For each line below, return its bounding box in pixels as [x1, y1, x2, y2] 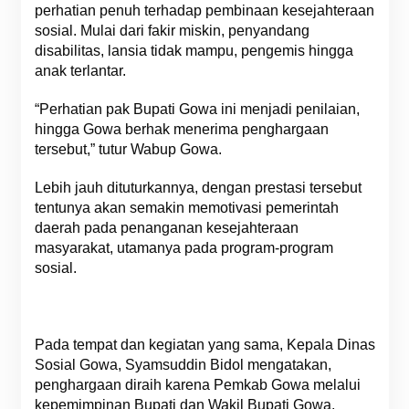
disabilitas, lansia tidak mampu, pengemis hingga [34, 43, 353, 58]
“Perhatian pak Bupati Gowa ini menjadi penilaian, [34, 101, 360, 117]
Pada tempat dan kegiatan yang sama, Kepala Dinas [34, 337, 375, 352]
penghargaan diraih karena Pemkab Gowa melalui [34, 377, 361, 393]
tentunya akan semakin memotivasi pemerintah [34, 200, 339, 215]
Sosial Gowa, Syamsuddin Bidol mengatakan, [34, 357, 331, 372]
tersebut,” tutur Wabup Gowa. [34, 142, 222, 157]
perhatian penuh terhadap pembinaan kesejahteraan [34, 3, 374, 18]
